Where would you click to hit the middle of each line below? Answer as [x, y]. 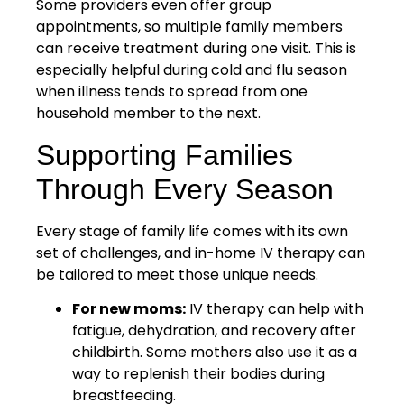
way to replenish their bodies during [198, 374]
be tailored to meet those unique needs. [177, 274]
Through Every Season [185, 189]
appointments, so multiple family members [189, 27]
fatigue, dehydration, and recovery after [214, 331]
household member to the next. [148, 114]
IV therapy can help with [275, 309]
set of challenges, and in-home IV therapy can [201, 252]
